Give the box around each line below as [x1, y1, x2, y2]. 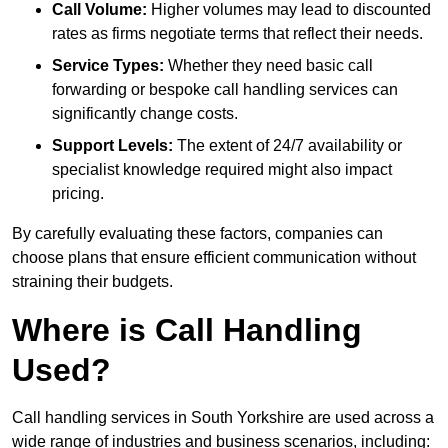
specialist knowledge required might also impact [52, 161, 392, 179]
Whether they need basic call [164, 57, 373, 75]
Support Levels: [52, 137, 173, 155]
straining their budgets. [12, 273, 173, 291]
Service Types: [52, 57, 164, 75]
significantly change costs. [52, 105, 238, 123]
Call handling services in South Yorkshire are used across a [12, 409, 434, 427]
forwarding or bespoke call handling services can [52, 81, 398, 99]
